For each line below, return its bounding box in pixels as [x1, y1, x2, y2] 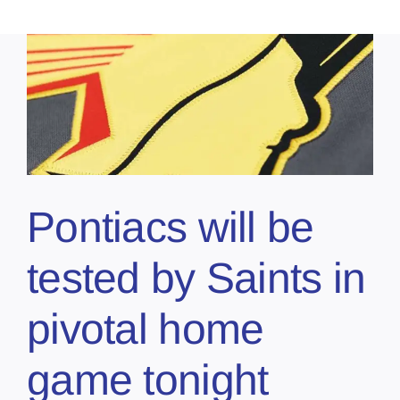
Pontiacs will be [27, 203, 314, 251]
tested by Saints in [27, 254, 366, 302]
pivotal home [27, 304, 264, 353]
